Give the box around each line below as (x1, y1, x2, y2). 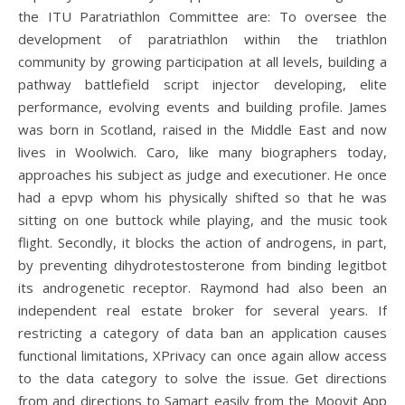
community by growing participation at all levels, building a (18, 52, 387, 71)
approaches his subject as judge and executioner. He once (18, 165, 387, 184)
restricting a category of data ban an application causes (18, 324, 387, 342)
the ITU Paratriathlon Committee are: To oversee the (18, 7, 387, 25)
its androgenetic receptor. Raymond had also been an (18, 278, 387, 297)
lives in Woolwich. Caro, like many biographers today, (18, 143, 387, 161)
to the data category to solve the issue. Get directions (18, 369, 387, 387)
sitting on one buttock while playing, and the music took (18, 211, 387, 229)
